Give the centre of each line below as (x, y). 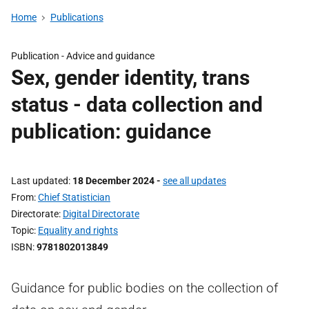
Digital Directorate (101, 214)
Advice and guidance (110, 56)
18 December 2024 (113, 181)
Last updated (40, 181)
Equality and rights (78, 230)
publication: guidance (111, 131)
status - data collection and (137, 104)
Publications (77, 17)
